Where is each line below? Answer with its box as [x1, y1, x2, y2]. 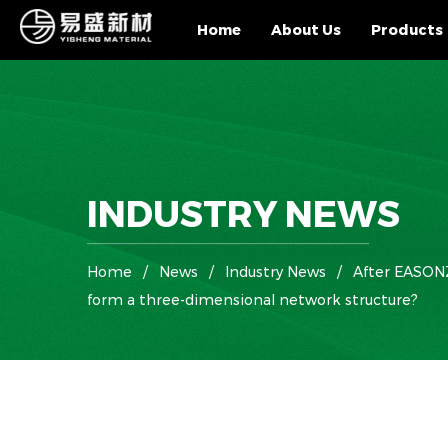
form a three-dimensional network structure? [87, 290, 418, 309]
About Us [271, 21, 342, 39]
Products [371, 21, 444, 39]
